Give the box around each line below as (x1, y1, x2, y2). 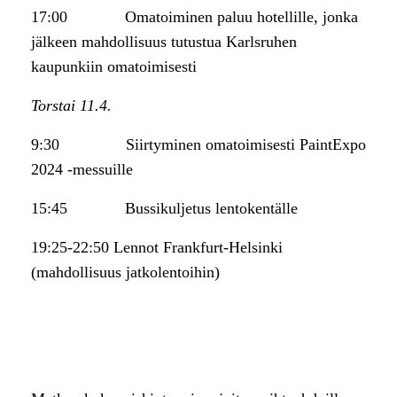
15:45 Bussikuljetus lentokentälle (31, 199, 298, 218)
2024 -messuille (31, 160, 133, 179)
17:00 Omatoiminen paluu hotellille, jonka (31, 8, 358, 27)
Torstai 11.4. (31, 97, 112, 115)
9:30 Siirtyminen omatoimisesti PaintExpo (31, 136, 366, 154)
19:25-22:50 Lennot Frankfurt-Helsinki (31, 238, 283, 257)
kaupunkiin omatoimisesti (31, 58, 197, 76)
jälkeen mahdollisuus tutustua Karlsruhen (31, 33, 297, 51)
